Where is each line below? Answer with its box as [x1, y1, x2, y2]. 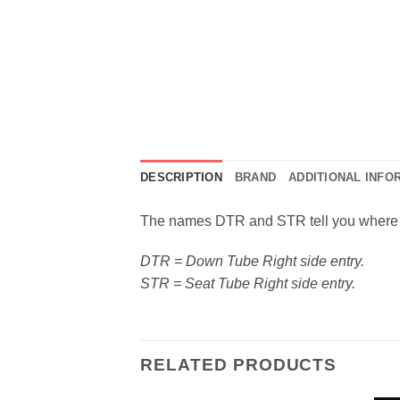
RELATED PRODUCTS [140, 355, 337, 375]
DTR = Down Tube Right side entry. [140, 254, 364, 270]
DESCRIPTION [140, 170, 222, 184]
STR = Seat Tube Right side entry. [140, 276, 355, 292]
